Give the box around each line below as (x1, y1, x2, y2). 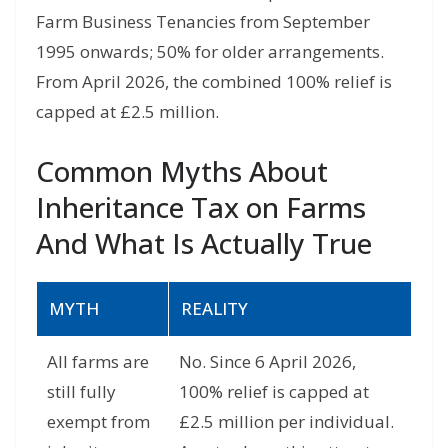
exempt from (47, 409, 150, 433)
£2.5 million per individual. (179, 409, 394, 433)
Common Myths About (36, 151, 328, 190)
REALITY (181, 296, 248, 320)
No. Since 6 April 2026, (179, 349, 356, 373)
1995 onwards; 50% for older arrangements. (36, 40, 384, 64)
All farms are (47, 349, 149, 373)
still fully (47, 379, 116, 403)
